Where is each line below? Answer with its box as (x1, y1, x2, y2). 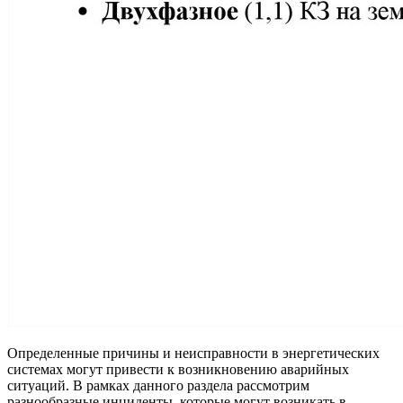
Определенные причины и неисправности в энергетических (7, 345, 380, 362)
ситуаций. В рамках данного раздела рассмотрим (7, 378, 309, 394)
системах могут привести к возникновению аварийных (7, 362, 349, 378)
